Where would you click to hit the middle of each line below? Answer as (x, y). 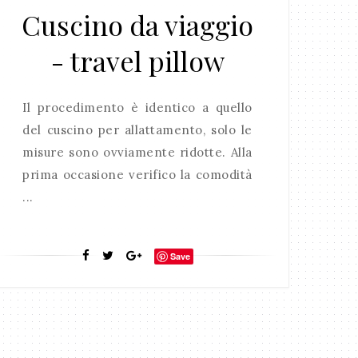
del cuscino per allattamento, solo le (137, 130)
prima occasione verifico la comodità (137, 175)
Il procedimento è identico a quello (137, 108)
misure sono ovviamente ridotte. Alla (137, 153)
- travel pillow (137, 61)
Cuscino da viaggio (138, 25)
